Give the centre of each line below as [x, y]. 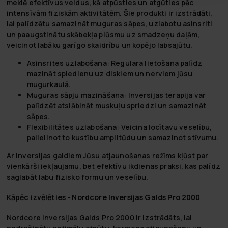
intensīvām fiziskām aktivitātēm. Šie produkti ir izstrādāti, [109, 13]
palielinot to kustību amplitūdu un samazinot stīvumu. [123, 138]
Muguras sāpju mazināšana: [77, 95]
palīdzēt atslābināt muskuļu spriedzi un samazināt [116, 106]
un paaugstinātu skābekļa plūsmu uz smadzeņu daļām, [103, 35]
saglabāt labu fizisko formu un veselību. [77, 177]
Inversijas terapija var [166, 95]
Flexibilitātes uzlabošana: [73, 127]
